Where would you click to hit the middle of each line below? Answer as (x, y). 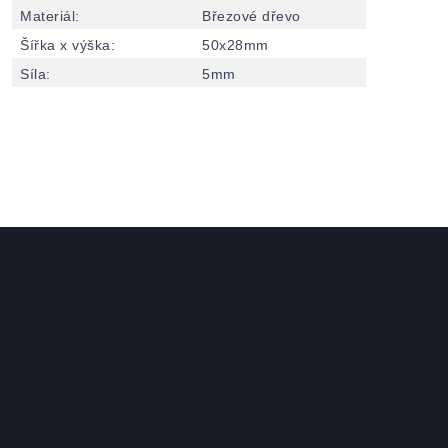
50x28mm (235, 45)
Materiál (47, 16)
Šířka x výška (65, 45)
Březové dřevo (251, 16)
